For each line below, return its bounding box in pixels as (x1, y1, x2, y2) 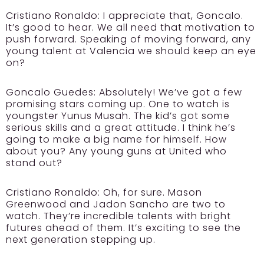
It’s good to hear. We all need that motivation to (6, 20, 255, 34)
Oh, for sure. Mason (100, 185, 202, 199)
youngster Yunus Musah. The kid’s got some (6, 108, 230, 123)
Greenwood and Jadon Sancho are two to (6, 197, 226, 211)
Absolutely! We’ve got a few (96, 85, 242, 99)
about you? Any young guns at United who (6, 144, 227, 158)
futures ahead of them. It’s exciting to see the (6, 220, 241, 235)
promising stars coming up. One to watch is (6, 97, 230, 111)
